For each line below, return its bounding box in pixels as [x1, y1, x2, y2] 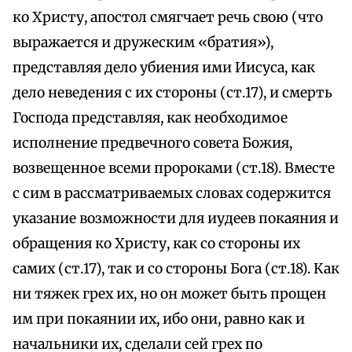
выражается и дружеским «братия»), [13, 34, 273, 52]
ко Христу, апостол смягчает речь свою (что [13, 9, 323, 27]
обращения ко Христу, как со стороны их [13, 235, 300, 253]
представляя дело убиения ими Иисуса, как [13, 59, 315, 77]
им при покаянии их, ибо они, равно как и [13, 310, 305, 328]
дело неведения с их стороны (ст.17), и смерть [13, 84, 332, 102]
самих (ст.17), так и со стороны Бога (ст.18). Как [13, 260, 339, 278]
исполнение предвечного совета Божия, [13, 134, 292, 152]
